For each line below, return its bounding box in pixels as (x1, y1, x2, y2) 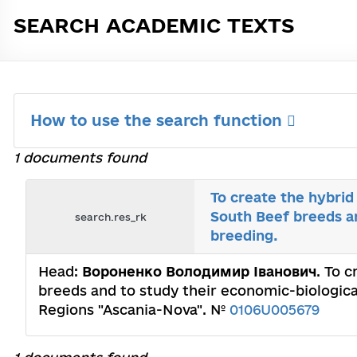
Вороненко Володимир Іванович (82, 264, 316, 279)
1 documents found (14, 150, 147, 165)
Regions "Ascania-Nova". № (38, 302, 229, 317)
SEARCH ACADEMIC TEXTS (14, 14, 294, 37)
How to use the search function (30, 112, 287, 129)
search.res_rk (74, 211, 147, 222)
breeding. (210, 228, 279, 243)
